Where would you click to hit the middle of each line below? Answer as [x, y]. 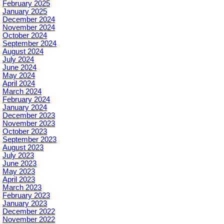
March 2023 [22, 187]
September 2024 [29, 43]
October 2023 [25, 131]
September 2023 [29, 139]
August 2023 [23, 147]
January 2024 [25, 107]
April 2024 [19, 83]
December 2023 [29, 115]
